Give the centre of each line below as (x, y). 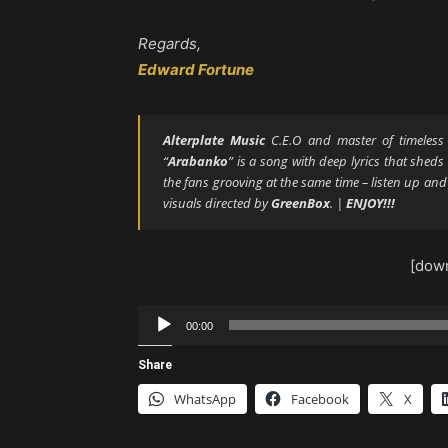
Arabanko (198, 161)
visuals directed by (217, 203)
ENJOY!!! (370, 203)
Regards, (169, 44)
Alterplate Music (214, 140)
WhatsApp (205, 399)
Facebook (320, 399)
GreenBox (300, 203)
